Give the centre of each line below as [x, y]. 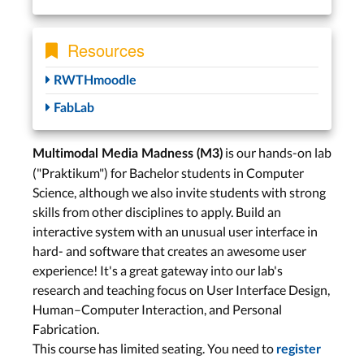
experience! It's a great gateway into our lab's [158, 271]
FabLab [72, 108]
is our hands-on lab [277, 153]
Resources [101, 50]
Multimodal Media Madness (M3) [128, 154]
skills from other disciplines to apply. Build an [157, 212]
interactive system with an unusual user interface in [175, 232]
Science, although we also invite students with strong [179, 193]
